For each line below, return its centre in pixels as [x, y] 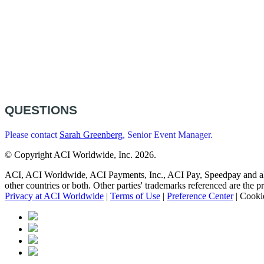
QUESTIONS [41, 110]
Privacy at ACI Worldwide [54, 196]
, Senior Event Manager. [168, 135]
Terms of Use [135, 196]
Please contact [32, 135]
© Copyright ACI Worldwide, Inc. [70, 155]
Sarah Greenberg [91, 135]
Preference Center [200, 196]
